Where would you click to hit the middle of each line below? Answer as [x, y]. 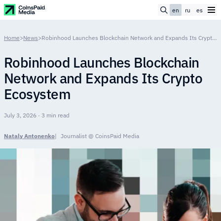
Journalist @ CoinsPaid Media [100, 136]
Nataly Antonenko [29, 136]
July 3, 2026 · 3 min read [37, 115]
